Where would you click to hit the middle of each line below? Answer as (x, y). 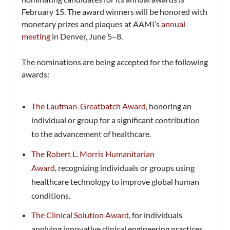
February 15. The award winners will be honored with (115, 12)
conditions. (51, 195)
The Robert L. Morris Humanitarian (93, 154)
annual (174, 24)
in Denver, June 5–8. (87, 36)
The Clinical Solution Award (80, 215)
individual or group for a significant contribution (115, 120)
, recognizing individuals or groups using (124, 167)
